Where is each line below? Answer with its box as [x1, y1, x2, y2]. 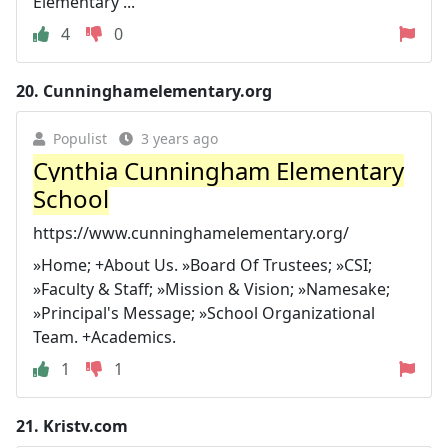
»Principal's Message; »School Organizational [33, 302, 375, 324]
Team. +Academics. [33, 326, 176, 348]
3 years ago [141, 129, 218, 148]
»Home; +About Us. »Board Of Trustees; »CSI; [33, 254, 372, 276]
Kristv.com [43, 415, 128, 437]
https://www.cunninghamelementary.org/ [33, 222, 349, 244]
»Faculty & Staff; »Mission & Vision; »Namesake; [33, 278, 390, 300]
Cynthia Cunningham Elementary [33, 154, 404, 187]
